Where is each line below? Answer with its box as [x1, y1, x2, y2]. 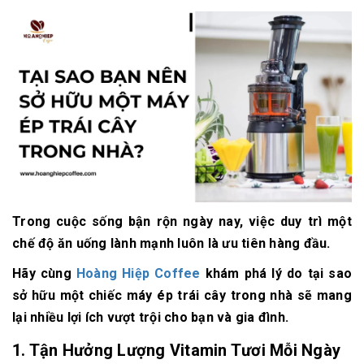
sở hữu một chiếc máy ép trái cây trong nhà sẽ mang [12, 288, 352, 304]
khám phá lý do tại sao [200, 266, 353, 282]
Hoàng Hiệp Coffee [76, 266, 201, 282]
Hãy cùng [12, 266, 76, 282]
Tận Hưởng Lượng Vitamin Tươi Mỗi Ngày [28, 340, 340, 361]
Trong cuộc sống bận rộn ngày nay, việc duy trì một [12, 214, 352, 230]
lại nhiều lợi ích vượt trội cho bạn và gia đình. [12, 310, 288, 326]
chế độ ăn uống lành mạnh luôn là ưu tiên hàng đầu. [12, 236, 331, 252]
